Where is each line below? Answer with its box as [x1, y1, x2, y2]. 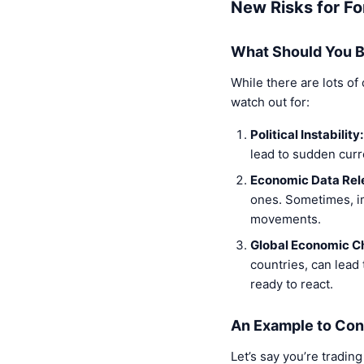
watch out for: [231, 94, 310, 110]
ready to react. [250, 276, 333, 292]
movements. [250, 211, 321, 227]
